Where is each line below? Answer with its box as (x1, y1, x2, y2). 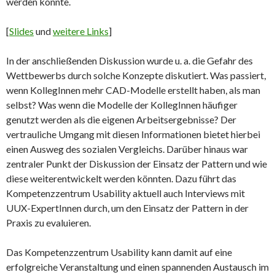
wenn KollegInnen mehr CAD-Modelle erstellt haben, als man (6, 84, 260, 96)
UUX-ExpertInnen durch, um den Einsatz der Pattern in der (6, 202, 249, 214)
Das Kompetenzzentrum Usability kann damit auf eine (6, 246, 232, 258)
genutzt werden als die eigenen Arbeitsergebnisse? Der (6, 114, 236, 126)
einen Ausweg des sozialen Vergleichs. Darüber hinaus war (6, 143, 248, 155)
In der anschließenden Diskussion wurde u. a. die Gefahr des (6, 55, 253, 67)
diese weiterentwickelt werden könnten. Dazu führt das (6, 172, 236, 185)
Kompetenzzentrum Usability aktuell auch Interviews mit (6, 187, 245, 199)
